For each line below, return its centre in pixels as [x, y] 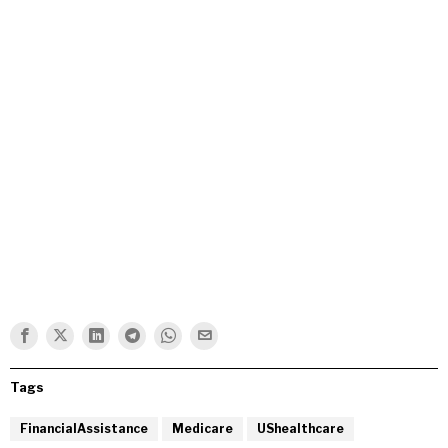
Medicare [202, 428]
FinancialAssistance [84, 428]
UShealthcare [300, 428]
